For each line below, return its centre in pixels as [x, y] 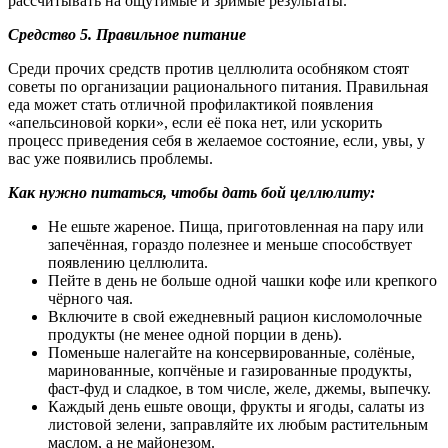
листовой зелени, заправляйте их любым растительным [238, 424]
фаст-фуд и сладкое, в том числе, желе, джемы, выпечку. [239, 388]
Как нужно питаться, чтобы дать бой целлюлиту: [191, 192]
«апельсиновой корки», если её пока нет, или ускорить [195, 122]
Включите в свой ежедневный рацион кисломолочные [235, 316]
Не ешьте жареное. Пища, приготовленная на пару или [236, 226]
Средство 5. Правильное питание [127, 34]
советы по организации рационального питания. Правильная [218, 86]
